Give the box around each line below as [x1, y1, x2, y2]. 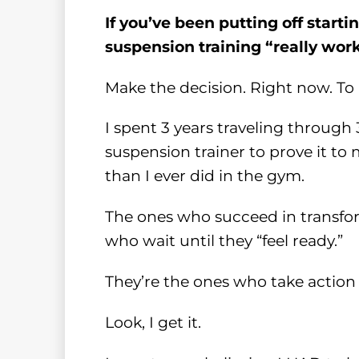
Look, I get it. [104, 313, 201, 333]
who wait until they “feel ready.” [104, 232, 343, 251]
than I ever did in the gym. [104, 167, 305, 186]
